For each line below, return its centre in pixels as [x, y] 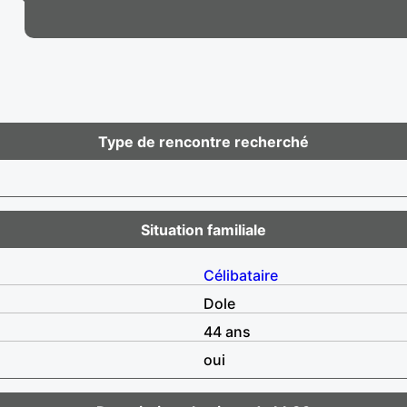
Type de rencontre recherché [203, 141]
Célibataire [241, 275]
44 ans [227, 331]
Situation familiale [203, 229]
